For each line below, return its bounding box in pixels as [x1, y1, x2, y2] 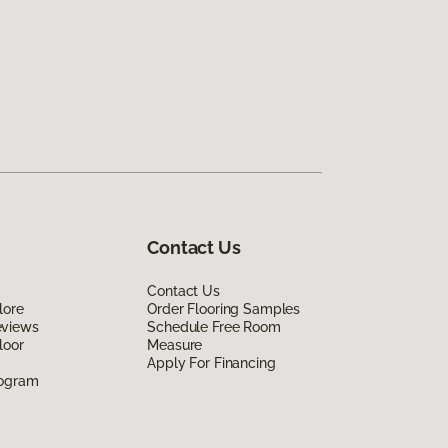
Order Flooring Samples [147, 300, 301, 317]
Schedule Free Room [147, 318, 281, 335]
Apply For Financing [147, 354, 276, 371]
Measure [147, 336, 203, 353]
